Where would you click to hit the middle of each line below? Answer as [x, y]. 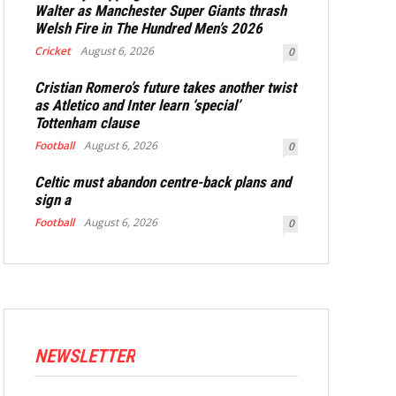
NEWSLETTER [85, 356]
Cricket [53, 51]
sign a [53, 200]
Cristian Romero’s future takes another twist [165, 88]
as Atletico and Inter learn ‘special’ [137, 105]
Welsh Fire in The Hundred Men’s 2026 [148, 28]
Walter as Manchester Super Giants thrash [160, 11]
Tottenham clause [87, 123]
